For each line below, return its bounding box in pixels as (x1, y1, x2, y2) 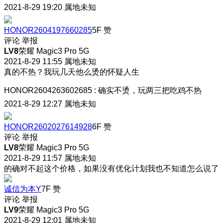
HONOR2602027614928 (4, 122, 92, 131)
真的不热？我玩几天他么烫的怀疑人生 (4, 67, 139, 76)
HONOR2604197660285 (4, 25, 92, 34)
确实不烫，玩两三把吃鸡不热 (98, 86, 202, 95)
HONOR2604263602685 (4, 86, 92, 95)
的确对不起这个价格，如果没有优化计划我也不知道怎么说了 (4, 164, 219, 173)
